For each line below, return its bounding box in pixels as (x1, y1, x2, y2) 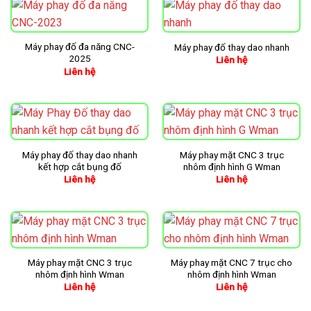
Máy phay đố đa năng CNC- (24, 41, 135, 53)
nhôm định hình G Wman (183, 160, 280, 172)
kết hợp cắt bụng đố (37, 160, 121, 172)
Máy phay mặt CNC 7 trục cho (171, 256, 292, 268)
